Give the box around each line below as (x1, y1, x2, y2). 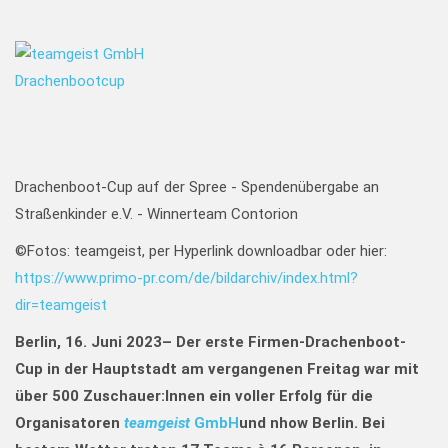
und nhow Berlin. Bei (239, 414, 385, 432)
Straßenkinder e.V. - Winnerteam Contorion (15, 205, 298, 223)
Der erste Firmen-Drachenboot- (176, 333, 406, 351)
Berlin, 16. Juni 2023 (15, 333, 162, 351)
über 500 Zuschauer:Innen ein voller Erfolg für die (15, 387, 373, 405)
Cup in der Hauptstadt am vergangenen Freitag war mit (15, 360, 419, 378)
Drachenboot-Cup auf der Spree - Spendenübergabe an (15, 178, 379, 196)
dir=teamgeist (15, 296, 107, 314)
